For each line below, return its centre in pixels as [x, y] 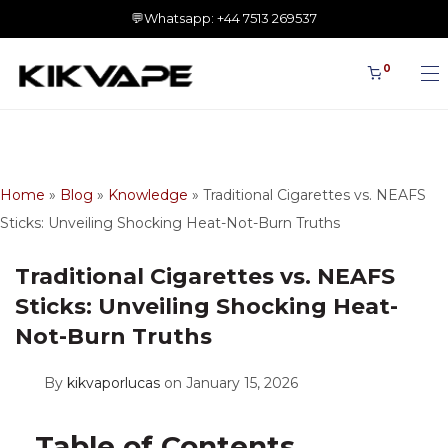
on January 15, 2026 [231, 383]
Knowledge [148, 195]
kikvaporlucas [113, 383]
